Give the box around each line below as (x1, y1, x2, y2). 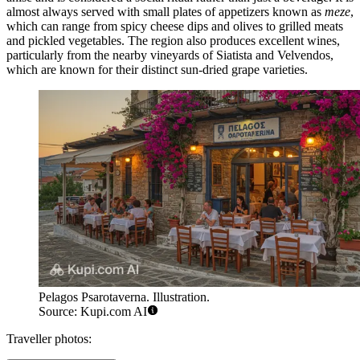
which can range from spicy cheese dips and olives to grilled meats (6, 19, 343, 34)
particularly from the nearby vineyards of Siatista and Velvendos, (6, 48, 333, 63)
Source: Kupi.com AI (39, 304, 147, 318)
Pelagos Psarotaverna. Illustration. (39, 289, 210, 304)
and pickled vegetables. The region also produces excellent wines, (6, 34, 340, 48)
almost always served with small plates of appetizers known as (6, 5, 325, 19)
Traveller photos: (6, 331, 92, 346)
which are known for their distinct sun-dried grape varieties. (6, 63, 308, 77)
